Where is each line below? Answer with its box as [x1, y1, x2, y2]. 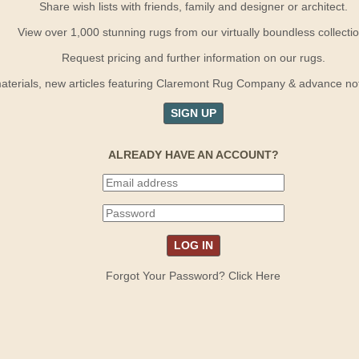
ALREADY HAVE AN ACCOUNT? [107, 147, 279, 161]
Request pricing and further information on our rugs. [61, 50, 325, 64]
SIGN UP [170, 106, 216, 119]
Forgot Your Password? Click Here [106, 268, 280, 282]
